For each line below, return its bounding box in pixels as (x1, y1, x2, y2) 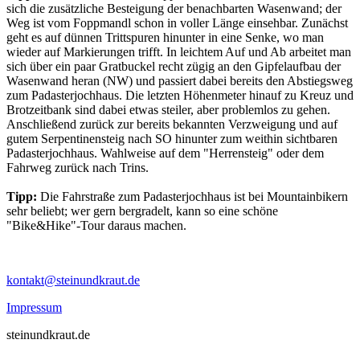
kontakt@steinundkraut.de (6, 272, 140, 287)
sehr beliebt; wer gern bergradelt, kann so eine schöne (6, 203, 278, 218)
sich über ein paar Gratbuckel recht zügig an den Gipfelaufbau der (6, 59, 341, 73)
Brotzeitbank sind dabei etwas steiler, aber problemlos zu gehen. (6, 102, 330, 117)
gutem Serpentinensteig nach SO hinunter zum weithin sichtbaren (6, 131, 337, 145)
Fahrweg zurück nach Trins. (6, 160, 149, 174)
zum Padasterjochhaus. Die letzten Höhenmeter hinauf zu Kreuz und (6, 88, 354, 102)
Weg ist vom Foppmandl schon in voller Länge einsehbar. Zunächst (6, 15, 348, 30)
